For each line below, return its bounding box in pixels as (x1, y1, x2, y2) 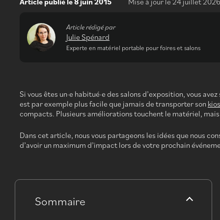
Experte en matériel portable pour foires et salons (66, 43, 200, 52)
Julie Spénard (66, 31, 110, 42)
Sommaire (35, 193, 85, 208)
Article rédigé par (66, 22, 115, 31)
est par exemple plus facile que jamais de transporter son (20, 98, 208, 109)
